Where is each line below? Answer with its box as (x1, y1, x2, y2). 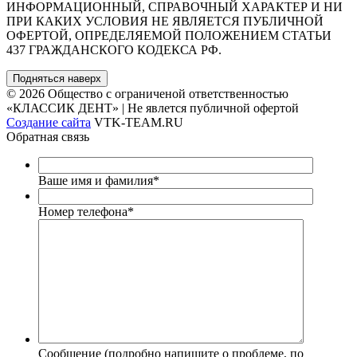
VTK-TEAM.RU (91, 116, 183, 130)
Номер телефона (38, 205, 127, 219)
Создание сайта (6, 116, 91, 130)
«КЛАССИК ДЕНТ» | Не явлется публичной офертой (6, 101, 299, 116)
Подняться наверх (13, 73, 101, 85)
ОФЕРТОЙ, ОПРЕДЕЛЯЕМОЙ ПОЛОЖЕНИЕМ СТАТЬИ (6, 29, 331, 43)
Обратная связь (6, 130, 89, 144)
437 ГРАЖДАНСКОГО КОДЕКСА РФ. (6, 43, 222, 57)
